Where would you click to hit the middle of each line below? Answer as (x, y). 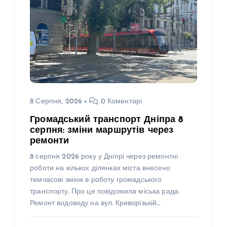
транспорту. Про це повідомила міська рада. (105, 192)
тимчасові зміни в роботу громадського (96, 180)
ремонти (50, 141)
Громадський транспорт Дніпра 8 (107, 120)
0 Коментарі (120, 101)
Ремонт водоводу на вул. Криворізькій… (95, 203)
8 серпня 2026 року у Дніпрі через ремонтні (104, 157)
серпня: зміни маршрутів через (102, 130)
